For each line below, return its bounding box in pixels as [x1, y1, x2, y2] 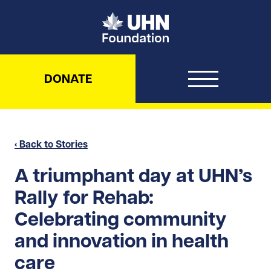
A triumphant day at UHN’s [15, 163, 252, 188]
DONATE [44, 70, 92, 87]
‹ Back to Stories [15, 137, 88, 150]
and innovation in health [15, 228, 229, 253]
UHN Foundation [168, 11, 243, 24]
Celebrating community [15, 206, 227, 231]
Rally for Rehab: [15, 184, 154, 209]
